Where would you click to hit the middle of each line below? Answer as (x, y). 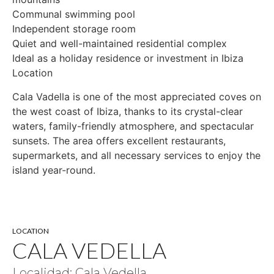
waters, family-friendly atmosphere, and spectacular (133, 126)
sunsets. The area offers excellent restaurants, (119, 140)
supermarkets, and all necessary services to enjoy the (136, 155)
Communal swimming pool (74, 14)
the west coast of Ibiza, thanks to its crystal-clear (128, 111)
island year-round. (54, 170)
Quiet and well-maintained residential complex (120, 44)
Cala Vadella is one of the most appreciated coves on (137, 96)
